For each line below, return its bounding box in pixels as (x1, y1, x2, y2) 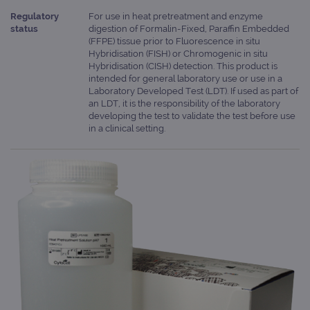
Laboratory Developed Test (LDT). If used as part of (88, 85, 298, 96)
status (10, 23, 38, 34)
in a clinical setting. (88, 122, 165, 134)
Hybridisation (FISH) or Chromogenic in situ (88, 48, 268, 59)
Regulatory (10, 10, 59, 21)
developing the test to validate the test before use (88, 110, 295, 121)
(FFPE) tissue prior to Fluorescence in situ (88, 35, 260, 46)
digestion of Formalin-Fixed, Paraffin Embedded (88, 23, 289, 34)
